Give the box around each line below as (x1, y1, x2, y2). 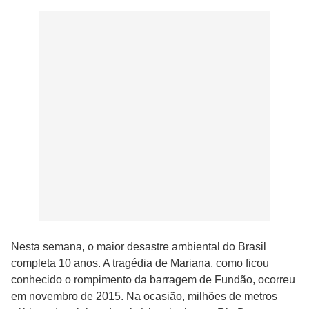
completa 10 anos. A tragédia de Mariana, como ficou (11, 257, 269, 270)
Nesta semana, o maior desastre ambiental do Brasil (11, 241, 266, 253)
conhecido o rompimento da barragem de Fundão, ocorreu (11, 274, 295, 286)
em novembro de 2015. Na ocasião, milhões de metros (11, 290, 277, 303)
